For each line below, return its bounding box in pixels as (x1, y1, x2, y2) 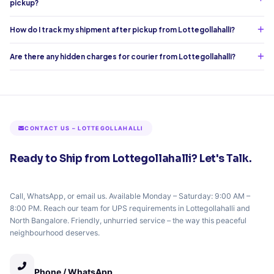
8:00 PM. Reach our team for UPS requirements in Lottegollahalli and (10, 203, 250, 213)
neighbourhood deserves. (10, 228, 100, 237)
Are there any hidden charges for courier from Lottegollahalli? (10, 52, 235, 62)
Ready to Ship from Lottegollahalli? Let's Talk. (10, 152, 252, 166)
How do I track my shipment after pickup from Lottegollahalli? (10, 25, 235, 35)
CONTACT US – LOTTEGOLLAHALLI (24, 125, 144, 132)
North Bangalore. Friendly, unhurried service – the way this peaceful (10, 215, 246, 225)
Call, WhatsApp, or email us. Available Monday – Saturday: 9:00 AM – (10, 191, 250, 201)
